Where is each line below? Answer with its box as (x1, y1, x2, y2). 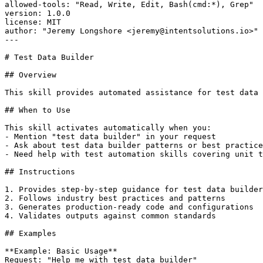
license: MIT (5, 18, 61, 27)
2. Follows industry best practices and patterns (5, 194, 225, 203)
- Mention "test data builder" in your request (5, 132, 216, 141)
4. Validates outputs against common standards (5, 211, 216, 221)
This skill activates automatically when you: (5, 123, 211, 133)
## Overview (5, 70, 56, 80)
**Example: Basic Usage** (5, 247, 117, 256)
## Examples (5, 229, 56, 238)
